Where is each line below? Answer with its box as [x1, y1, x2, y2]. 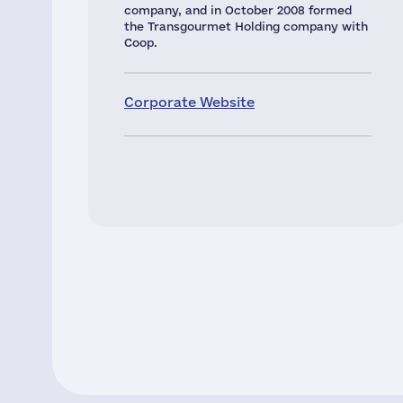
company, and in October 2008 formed [124, 4, 352, 16]
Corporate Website [124, 94, 255, 110]
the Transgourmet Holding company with [124, 20, 368, 32]
